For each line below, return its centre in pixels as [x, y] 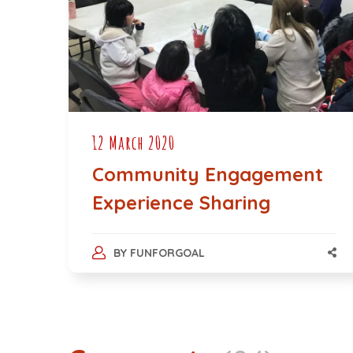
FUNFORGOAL [167, 253]
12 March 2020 [134, 142]
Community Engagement [208, 174]
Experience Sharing [181, 202]
